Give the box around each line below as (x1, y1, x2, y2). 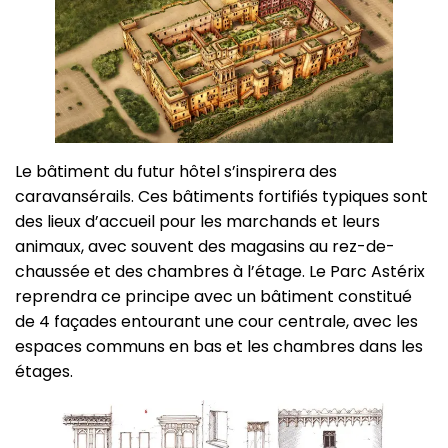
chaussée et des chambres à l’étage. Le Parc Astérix (15, 259, 425, 283)
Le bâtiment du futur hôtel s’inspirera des (15, 159, 337, 183)
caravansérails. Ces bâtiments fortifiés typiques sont (15, 184, 428, 208)
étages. (15, 359, 73, 383)
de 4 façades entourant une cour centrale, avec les (15, 309, 418, 333)
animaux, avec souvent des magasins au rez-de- (15, 234, 395, 258)
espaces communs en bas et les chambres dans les (15, 334, 423, 358)
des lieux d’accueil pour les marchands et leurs (15, 209, 380, 233)
